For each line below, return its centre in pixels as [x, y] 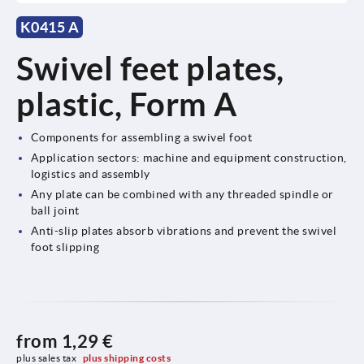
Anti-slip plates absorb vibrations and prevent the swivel [184, 230]
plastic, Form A [127, 104]
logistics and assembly [90, 173]
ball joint [55, 210]
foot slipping [65, 247]
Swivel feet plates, [150, 68]
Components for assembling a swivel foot [141, 137]
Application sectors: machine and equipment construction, [188, 157]
